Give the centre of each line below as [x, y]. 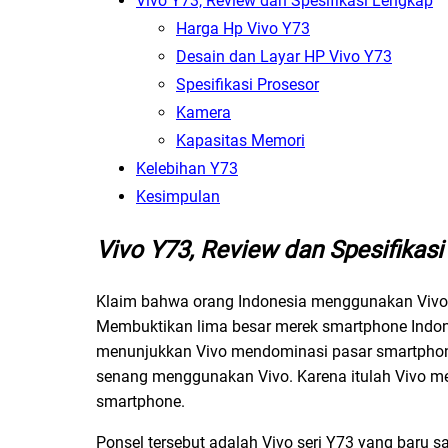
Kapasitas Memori [240, 141]
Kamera [203, 113]
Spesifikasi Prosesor [247, 85]
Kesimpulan [178, 197]
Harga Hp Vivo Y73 [243, 29]
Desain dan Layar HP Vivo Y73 [284, 57]
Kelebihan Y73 [187, 169]
